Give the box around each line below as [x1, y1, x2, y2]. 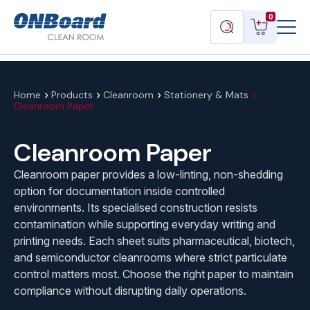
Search [217, 11, 253, 25]
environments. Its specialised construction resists [14, 201, 257, 215]
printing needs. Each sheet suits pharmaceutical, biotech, [14, 234, 295, 248]
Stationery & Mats [164, 89, 248, 101]
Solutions [106, 27, 153, 41]
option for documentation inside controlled [14, 184, 225, 198]
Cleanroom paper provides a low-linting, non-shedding [14, 167, 283, 181]
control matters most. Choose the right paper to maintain [14, 267, 293, 281]
